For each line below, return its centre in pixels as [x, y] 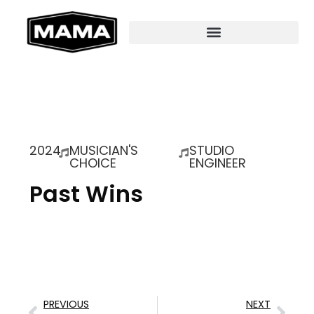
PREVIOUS [66, 304]
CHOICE [93, 163]
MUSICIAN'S [104, 150]
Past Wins [86, 194]
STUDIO [211, 150]
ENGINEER [217, 163]
